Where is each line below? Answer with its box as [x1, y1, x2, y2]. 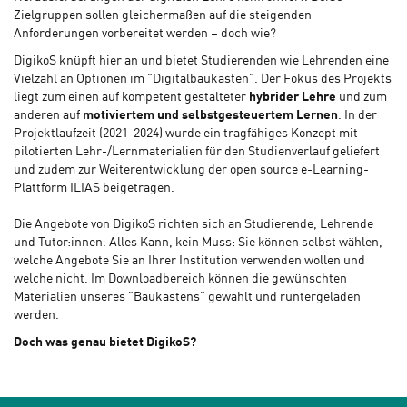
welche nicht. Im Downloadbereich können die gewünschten [14, 273, 347, 286]
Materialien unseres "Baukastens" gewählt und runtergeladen [14, 291, 361, 304]
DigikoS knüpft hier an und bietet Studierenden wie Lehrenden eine [14, 55, 389, 68]
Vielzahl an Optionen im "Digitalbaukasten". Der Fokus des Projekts [14, 73, 392, 86]
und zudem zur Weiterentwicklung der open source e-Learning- [14, 164, 369, 177]
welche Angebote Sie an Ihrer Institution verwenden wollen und [14, 254, 365, 268]
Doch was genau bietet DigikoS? [14, 336, 196, 350]
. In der [338, 109, 377, 123]
